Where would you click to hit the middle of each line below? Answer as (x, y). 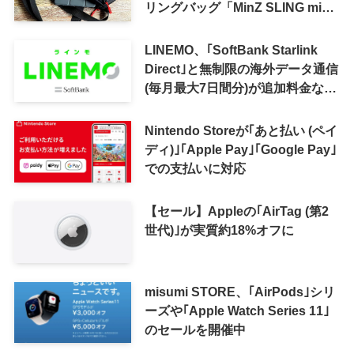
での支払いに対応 (195, 168)
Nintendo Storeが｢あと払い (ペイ (241, 130)
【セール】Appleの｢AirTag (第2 (236, 211)
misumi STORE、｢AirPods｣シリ (239, 291)
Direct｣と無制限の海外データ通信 (241, 69)
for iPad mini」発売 (201, 26)
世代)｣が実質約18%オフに (219, 230)
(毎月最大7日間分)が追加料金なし (240, 88)
